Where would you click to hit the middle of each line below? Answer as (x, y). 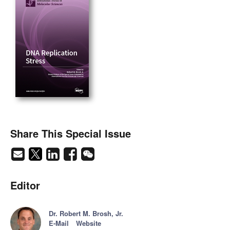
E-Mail (59, 223)
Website (89, 223)
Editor (25, 185)
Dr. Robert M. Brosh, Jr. (86, 214)
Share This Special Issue (71, 133)
